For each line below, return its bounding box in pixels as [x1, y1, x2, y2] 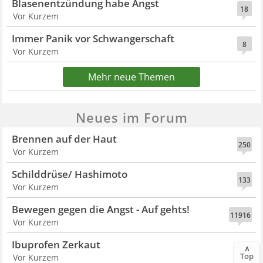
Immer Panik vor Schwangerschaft [12, 31, 175, 45]
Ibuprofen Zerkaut [12, 237, 101, 251]
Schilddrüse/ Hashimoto [12, 167, 128, 181]
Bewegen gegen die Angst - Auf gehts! [12, 202, 190, 216]
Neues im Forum [75, 108, 188, 126]
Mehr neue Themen [88, 70, 175, 83]
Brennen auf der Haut [12, 131, 117, 146]
